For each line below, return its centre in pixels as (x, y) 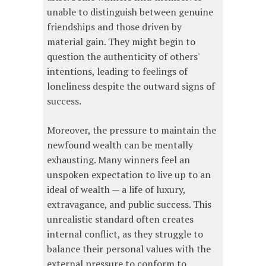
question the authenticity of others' (123, 56)
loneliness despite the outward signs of (131, 86)
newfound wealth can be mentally (120, 145)
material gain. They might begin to (121, 41)
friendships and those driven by (114, 26)
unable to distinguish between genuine (130, 12)
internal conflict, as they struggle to (125, 234)
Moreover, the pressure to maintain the (132, 130)
